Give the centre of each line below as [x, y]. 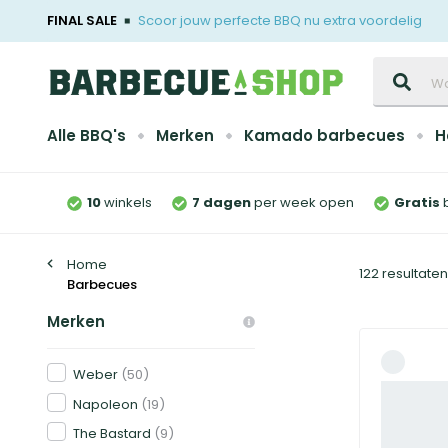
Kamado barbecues [324, 135]
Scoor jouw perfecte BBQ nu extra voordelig [280, 20]
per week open [302, 202]
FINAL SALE [82, 20]
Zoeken [397, 65]
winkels [128, 202]
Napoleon [105, 404]
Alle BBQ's [86, 135]
